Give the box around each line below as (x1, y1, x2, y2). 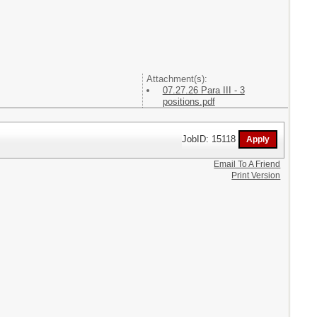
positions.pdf (162, 96, 215, 107)
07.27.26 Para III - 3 (162, 84, 245, 96)
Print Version (231, 171, 281, 181)
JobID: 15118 (182, 133, 239, 144)
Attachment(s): (146, 73, 207, 84)
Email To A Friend (214, 159, 281, 170)
